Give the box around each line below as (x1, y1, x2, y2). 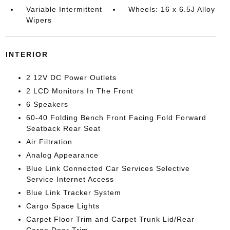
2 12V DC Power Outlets (26, 73, 117, 82)
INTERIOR (5, 50, 48, 59)
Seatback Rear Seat (26, 124, 101, 132)
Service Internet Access (26, 175, 114, 183)
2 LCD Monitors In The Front (26, 86, 133, 95)
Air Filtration (26, 137, 72, 146)
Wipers (26, 15, 52, 24)
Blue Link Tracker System (26, 188, 121, 197)
